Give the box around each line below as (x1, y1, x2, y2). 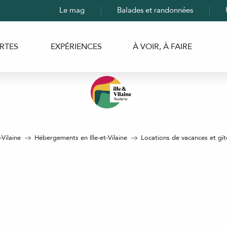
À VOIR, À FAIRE (132, 41, 192, 52)
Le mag (59, 5, 85, 15)
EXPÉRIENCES (50, 41, 102, 52)
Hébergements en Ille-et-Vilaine (34, 133, 127, 143)
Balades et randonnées (117, 5, 193, 15)
